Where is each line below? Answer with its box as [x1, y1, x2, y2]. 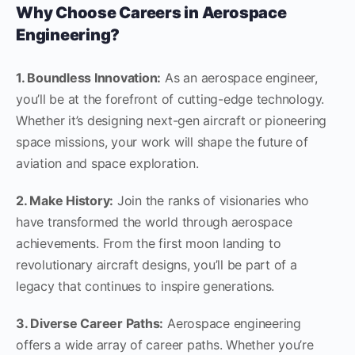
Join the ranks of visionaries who [113, 192, 310, 208]
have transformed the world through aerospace [16, 213, 292, 230]
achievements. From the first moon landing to [16, 235, 281, 251]
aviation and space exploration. [16, 155, 199, 171]
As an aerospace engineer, [161, 69, 319, 86]
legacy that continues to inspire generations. [16, 277, 275, 294]
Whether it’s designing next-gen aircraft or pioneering [16, 112, 327, 128]
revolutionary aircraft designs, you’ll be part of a [16, 256, 297, 273]
